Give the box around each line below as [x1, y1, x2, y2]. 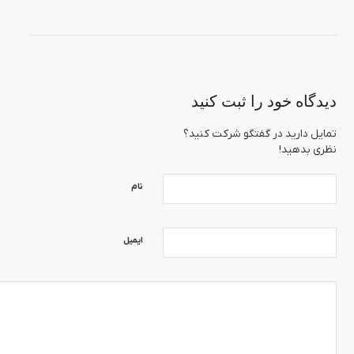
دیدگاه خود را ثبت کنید [191, 92, 337, 110]
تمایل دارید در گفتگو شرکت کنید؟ [183, 127, 337, 141]
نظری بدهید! [279, 143, 337, 156]
